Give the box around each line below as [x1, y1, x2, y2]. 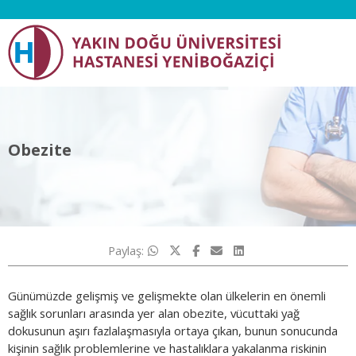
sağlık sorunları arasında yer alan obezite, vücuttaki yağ [8, 305, 300, 322]
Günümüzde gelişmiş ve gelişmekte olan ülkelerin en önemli [8, 288, 326, 304]
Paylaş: [108, 242, 144, 259]
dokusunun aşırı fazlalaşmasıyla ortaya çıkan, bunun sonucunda [8, 323, 338, 339]
